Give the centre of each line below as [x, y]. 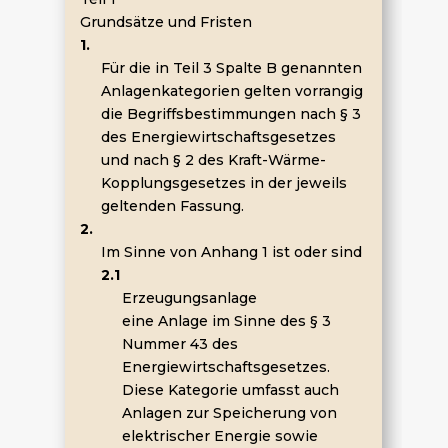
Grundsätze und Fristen [165, 22]
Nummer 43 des [179, 344]
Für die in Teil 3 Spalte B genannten [231, 68]
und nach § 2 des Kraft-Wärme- [213, 160]
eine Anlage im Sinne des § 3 [226, 321]
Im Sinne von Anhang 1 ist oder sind [231, 252]
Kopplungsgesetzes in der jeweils [223, 183]
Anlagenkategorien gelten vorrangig [231, 91]
